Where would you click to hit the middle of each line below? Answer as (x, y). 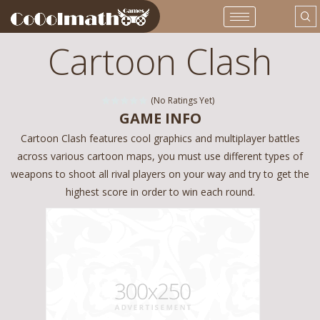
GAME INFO (160, 119)
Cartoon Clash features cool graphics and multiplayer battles (160, 139)
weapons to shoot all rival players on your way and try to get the (160, 174)
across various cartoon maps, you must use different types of (160, 156)
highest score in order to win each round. (160, 192)
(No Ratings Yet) (181, 101)
